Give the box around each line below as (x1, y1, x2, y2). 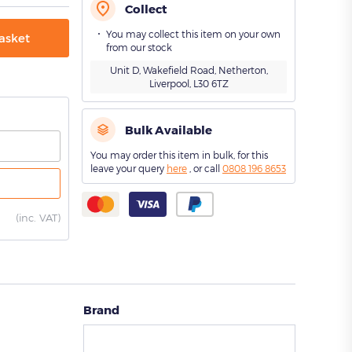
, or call (187, 163, 222, 174)
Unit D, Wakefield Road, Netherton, (109, 64, 268, 75)
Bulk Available (125, 123, 212, 137)
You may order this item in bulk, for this (90, 149, 268, 160)
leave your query (90, 163, 167, 174)
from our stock (106, 42, 172, 53)
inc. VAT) (19, 211, 60, 224)
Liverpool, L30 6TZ (148, 78, 229, 89)
